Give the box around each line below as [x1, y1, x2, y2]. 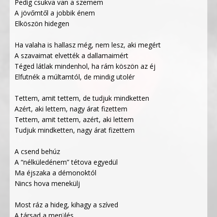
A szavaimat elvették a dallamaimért [15, 51, 128, 60]
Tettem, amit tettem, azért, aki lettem [15, 115, 134, 124]
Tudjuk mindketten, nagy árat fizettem [15, 125, 135, 135]
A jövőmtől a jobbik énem [15, 8, 95, 17]
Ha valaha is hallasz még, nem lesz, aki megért [15, 40, 161, 49]
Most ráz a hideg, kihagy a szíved [15, 200, 118, 209]
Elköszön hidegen [15, 19, 69, 28]
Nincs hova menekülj [15, 179, 80, 188]
